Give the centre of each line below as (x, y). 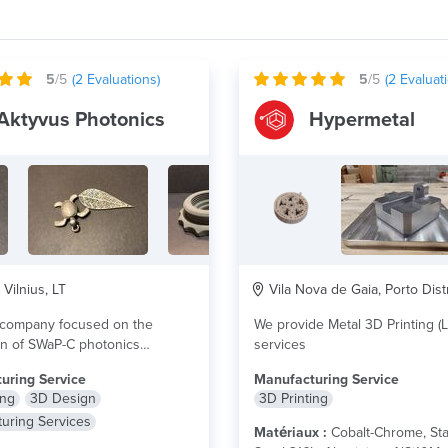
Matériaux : (290, 432)
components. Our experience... (80, 364)
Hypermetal (362, 120)
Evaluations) (121, 79)
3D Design (62, 398)
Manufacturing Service (326, 379)
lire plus (160, 364)
